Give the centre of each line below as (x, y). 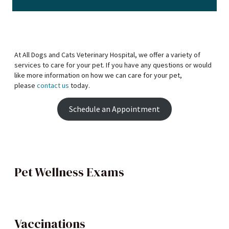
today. (79, 86)
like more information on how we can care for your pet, (98, 75)
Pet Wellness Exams (69, 172)
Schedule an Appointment (114, 109)
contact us (53, 86)
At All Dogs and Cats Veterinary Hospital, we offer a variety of (107, 55)
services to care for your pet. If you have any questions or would (113, 65)
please (26, 86)
